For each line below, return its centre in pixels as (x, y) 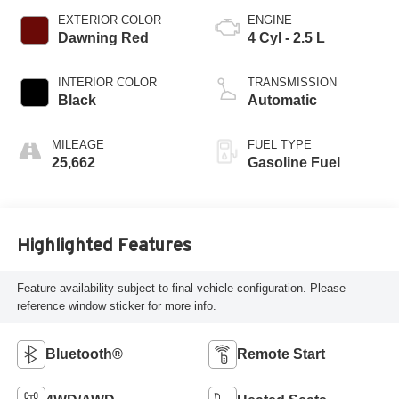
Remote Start (281, 354)
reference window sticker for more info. (116, 305)
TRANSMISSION (292, 83)
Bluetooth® (84, 354)
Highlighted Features (104, 244)
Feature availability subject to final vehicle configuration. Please (181, 288)
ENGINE (270, 20)
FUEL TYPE (280, 145)
